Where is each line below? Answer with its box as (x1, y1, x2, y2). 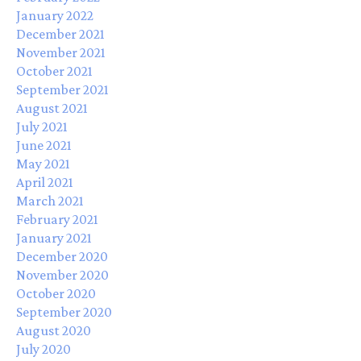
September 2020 (16, 303, 112, 320)
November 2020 (16, 266, 109, 283)
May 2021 (16, 155, 70, 172)
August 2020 (16, 322, 91, 338)
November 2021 (16, 44, 106, 60)
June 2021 (16, 136, 72, 153)
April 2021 (16, 173, 73, 190)
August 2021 (16, 99, 88, 116)
